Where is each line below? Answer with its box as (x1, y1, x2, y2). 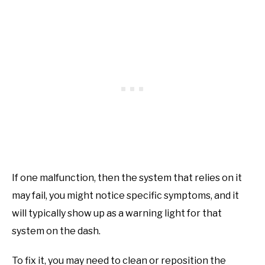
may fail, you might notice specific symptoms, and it (12, 190, 239, 202)
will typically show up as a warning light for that (12, 208, 222, 219)
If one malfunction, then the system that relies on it (12, 172, 242, 184)
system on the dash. (12, 225, 101, 237)
